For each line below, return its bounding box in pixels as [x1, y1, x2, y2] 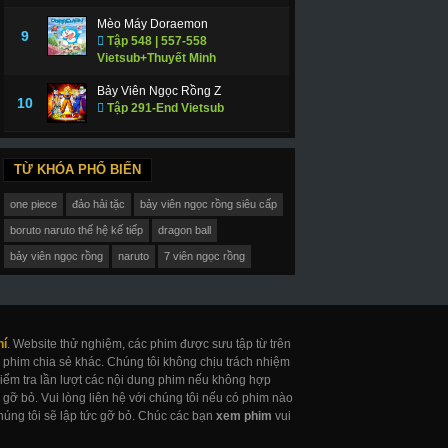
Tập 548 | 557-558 [103, 33, 207, 48]
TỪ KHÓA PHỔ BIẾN [13, 161, 141, 177]
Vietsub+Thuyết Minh [96, 50, 216, 65]
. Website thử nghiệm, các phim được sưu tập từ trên [7, 336, 291, 351]
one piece [10, 198, 58, 211]
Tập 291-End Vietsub [103, 100, 224, 115]
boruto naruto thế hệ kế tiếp [10, 224, 144, 237]
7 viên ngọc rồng [164, 250, 246, 263]
